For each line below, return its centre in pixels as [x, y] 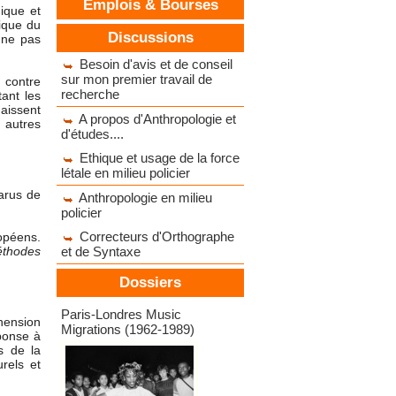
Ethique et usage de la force [160, 158]
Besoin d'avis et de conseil [156, 65]
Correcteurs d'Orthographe [157, 237]
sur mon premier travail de [137, 80]
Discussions [150, 38]
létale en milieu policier [126, 173]
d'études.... [92, 134]
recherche [90, 95]
